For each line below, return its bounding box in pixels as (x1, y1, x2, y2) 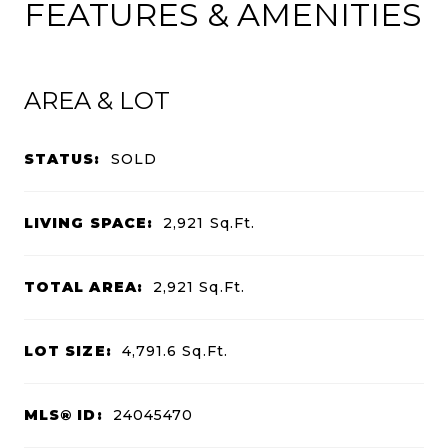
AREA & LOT (24, 86, 170, 116)
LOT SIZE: (24, 342, 112, 361)
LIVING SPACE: (24, 214, 154, 233)
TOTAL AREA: (24, 278, 143, 297)
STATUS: (24, 150, 101, 169)
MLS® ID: (24, 406, 103, 425)
